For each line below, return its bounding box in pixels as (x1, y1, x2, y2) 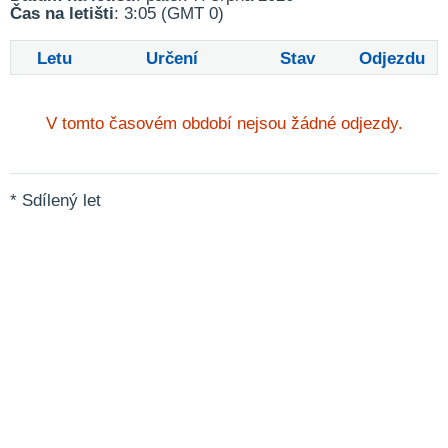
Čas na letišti (10, 4, 114, 23)
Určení (145, 49, 198, 68)
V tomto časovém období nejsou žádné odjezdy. (45, 114, 403, 133)
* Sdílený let (10, 191, 101, 210)
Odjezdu (359, 49, 426, 68)
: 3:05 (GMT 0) (114, 4, 224, 23)
